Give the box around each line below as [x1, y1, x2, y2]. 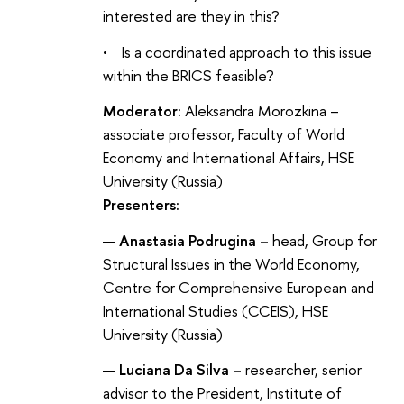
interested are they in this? [103, 5, 283, 27]
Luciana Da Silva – [119, 358, 245, 380]
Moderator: [103, 100, 185, 122]
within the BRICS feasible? [103, 64, 274, 86]
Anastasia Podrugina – [119, 229, 272, 251]
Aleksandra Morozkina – [185, 100, 339, 122]
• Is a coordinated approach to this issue [103, 41, 372, 62]
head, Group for [272, 229, 377, 251]
